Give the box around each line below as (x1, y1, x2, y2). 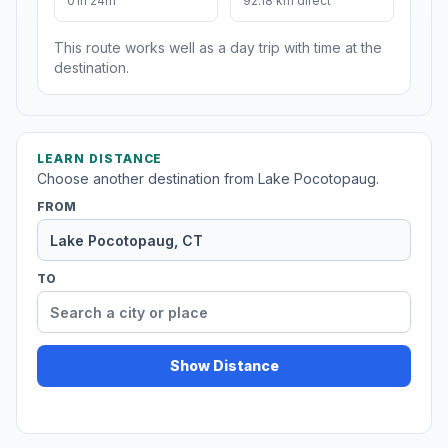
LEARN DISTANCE (37, 151, 163, 167)
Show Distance (169, 357, 279, 375)
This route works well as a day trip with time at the (54, 39, 382, 57)
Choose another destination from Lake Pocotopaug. (37, 170, 379, 188)
